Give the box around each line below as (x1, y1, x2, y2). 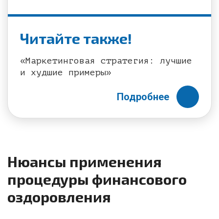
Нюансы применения (7, 153, 162, 170)
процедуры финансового (7, 170, 187, 188)
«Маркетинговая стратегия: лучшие (20, 56, 192, 66)
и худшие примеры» (20, 67, 111, 77)
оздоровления (7, 188, 111, 205)
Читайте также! (20, 29, 132, 47)
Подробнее (117, 91, 169, 103)
